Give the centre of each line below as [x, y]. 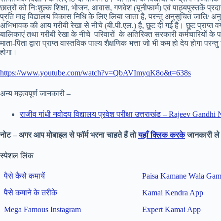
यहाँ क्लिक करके [162, 135]
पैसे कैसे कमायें [25, 176]
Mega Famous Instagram [43, 209]
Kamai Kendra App [173, 192]
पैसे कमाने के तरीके [31, 192]
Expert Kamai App [172, 209]
